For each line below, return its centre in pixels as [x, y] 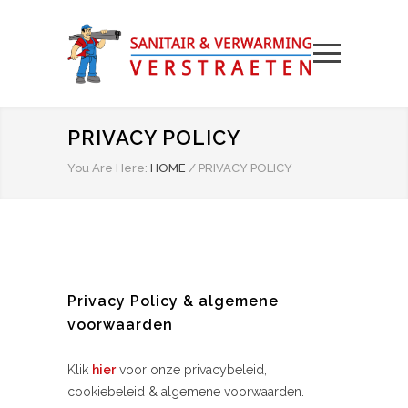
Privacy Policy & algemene [173, 301]
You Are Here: [107, 168]
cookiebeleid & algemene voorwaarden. [186, 392]
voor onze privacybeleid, [191, 370]
